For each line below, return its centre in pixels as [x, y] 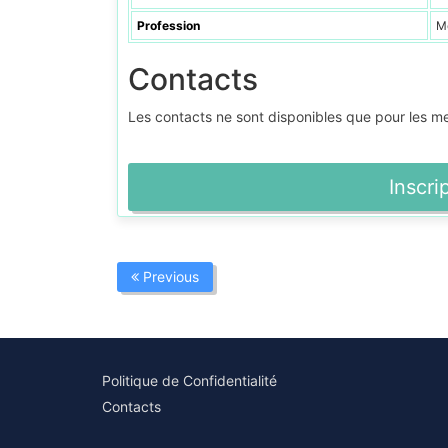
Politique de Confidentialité [189, 380]
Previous [169, 276]
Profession [168, 25]
